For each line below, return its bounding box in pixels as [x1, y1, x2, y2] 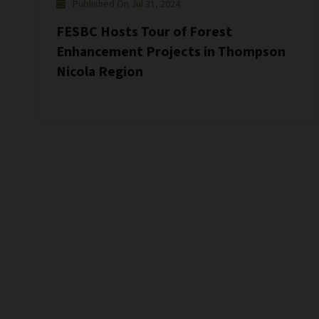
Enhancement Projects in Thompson [56, 42, 286, 63]
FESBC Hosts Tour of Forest [56, 22, 232, 43]
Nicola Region [56, 62, 143, 83]
